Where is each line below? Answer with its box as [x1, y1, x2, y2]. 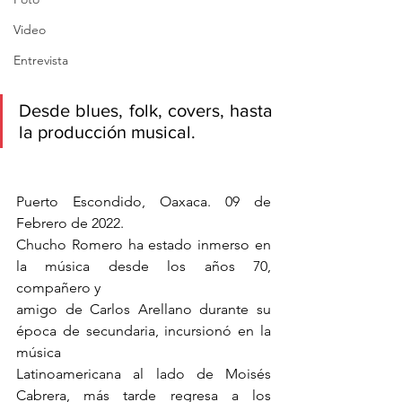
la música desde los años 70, [16, 258, 271, 275]
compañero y [16, 279, 100, 297]
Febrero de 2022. [16, 214, 124, 232]
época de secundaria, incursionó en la [16, 322, 271, 340]
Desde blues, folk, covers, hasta [19, 100, 273, 121]
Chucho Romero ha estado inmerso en [16, 236, 271, 254]
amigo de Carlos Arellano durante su [16, 301, 271, 319]
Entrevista [13, 52, 68, 68]
